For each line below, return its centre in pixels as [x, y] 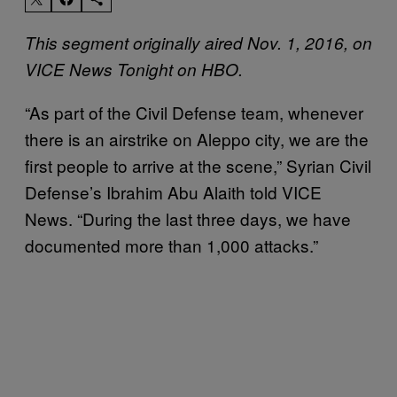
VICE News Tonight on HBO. [134, 69]
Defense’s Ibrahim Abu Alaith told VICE [173, 191]
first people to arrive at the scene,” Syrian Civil [198, 165]
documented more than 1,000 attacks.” [171, 245]
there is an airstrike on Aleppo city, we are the [197, 138]
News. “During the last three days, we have [188, 218]
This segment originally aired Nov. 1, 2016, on [198, 42]
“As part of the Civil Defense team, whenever [194, 112]
